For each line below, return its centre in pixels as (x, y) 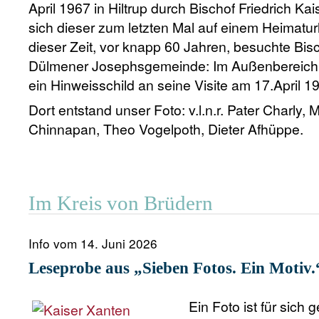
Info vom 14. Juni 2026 (93, 243)
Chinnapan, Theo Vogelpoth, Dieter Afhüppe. (166, 129)
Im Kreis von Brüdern (121, 203)
